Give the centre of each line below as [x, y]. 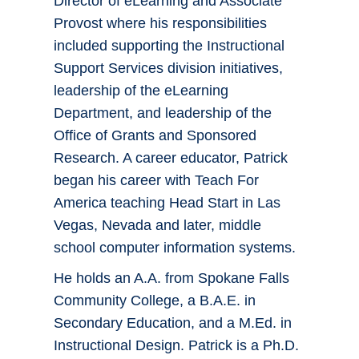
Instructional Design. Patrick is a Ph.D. [176, 346]
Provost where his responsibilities [160, 24]
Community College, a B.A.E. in [155, 301]
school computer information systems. [175, 248]
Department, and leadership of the [163, 113]
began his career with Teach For [156, 181]
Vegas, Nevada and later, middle [157, 226]
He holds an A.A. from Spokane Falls [171, 278]
